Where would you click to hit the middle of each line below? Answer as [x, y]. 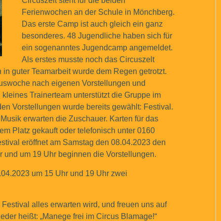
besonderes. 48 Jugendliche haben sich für [97, 36]
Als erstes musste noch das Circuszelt [88, 59]
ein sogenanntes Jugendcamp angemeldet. [97, 48]
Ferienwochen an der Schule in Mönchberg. [98, 12]
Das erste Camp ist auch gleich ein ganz [92, 24]
